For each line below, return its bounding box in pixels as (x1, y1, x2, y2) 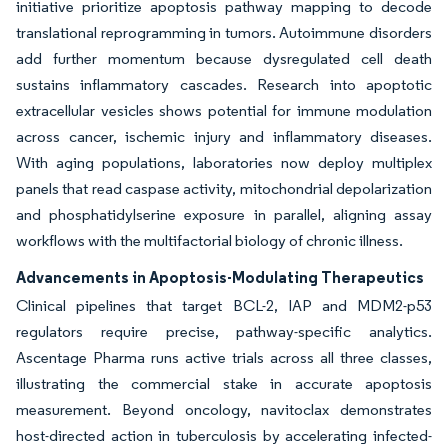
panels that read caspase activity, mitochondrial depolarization (16, 179, 432, 198)
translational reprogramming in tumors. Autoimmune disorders (16, 23, 432, 42)
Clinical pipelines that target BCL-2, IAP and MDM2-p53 (16, 296, 432, 315)
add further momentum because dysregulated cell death (16, 49, 432, 68)
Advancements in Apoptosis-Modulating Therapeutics (16, 267, 424, 287)
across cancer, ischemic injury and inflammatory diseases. (16, 127, 432, 146)
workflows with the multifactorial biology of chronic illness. (16, 231, 403, 250)
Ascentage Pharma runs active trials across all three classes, (16, 348, 432, 367)
